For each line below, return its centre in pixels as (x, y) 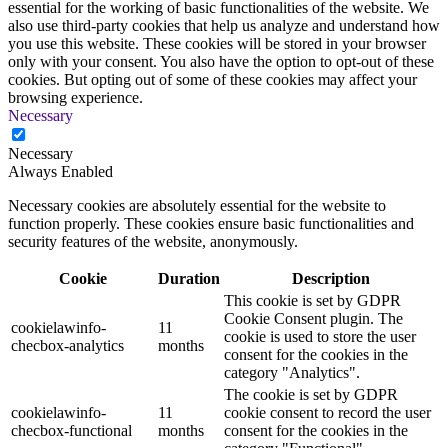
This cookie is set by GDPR (312, 300)
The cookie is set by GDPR (311, 394)
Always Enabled (60, 171)
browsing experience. (75, 97)
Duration (189, 278)
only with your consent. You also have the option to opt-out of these (221, 61)
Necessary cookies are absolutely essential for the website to (197, 205)
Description (330, 278)
